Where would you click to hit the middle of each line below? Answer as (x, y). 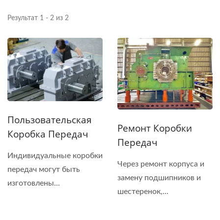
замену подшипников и (159, 178)
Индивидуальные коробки (55, 156)
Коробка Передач (48, 134)
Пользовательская (50, 120)
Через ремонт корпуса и (161, 164)
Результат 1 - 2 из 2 (38, 18)
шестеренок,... (143, 191)
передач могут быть (44, 170)
